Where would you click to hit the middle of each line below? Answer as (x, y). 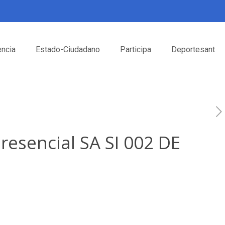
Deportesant (193, 49)
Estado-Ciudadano (68, 49)
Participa (136, 49)
